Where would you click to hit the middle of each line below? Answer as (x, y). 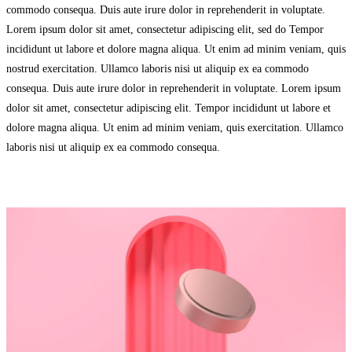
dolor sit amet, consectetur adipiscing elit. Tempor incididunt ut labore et (169, 108)
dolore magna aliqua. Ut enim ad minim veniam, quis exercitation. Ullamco (175, 128)
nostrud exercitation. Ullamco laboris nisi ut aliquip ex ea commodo (158, 69)
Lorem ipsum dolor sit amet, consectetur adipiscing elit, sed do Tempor (165, 30)
